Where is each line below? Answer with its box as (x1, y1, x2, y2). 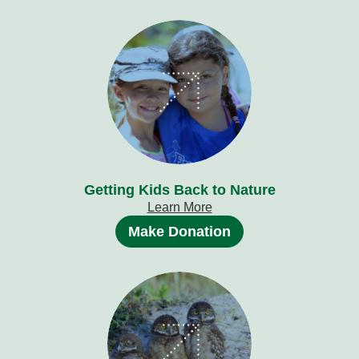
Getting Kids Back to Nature (83, 182, 276, 199)
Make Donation (128, 224, 231, 240)
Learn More (147, 200, 212, 215)
